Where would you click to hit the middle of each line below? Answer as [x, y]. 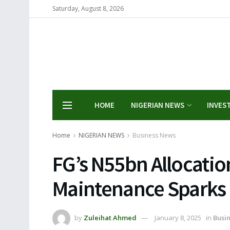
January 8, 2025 [178, 217]
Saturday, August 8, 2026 [88, 8]
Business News [154, 135]
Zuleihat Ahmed [110, 217]
